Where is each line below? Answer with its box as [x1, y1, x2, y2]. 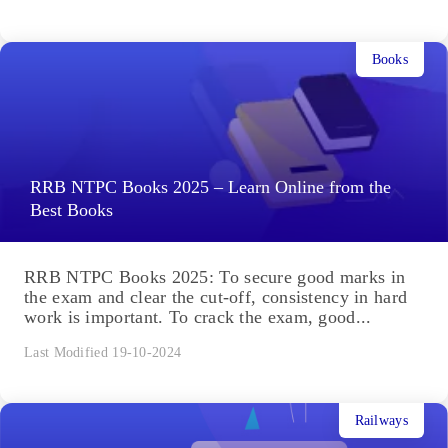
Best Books [30, 200, 113, 221]
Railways [354, 412, 408, 428]
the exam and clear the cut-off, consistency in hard [24, 287, 408, 308]
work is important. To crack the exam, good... [24, 307, 372, 328]
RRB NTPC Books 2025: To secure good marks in [24, 267, 406, 288]
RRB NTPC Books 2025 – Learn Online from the [30, 177, 391, 198]
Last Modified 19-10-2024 [24, 345, 182, 361]
